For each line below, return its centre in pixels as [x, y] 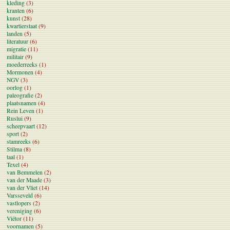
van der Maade [24, 180]
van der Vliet [22, 187]
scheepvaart [21, 126]
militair [15, 56]
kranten [16, 10]
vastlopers [19, 203]
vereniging [20, 210]
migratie [16, 49]
